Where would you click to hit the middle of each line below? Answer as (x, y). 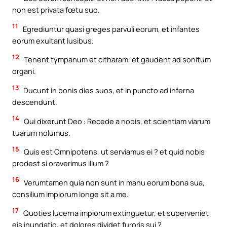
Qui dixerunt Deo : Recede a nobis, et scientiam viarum (116, 121)
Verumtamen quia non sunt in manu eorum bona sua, (113, 182)
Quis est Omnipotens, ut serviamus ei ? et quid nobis (113, 152)
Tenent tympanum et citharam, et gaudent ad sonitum (117, 60)
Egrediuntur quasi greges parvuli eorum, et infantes (110, 29)
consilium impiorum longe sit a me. (70, 194)
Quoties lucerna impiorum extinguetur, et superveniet (115, 213)
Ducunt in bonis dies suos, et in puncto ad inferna (108, 90)
